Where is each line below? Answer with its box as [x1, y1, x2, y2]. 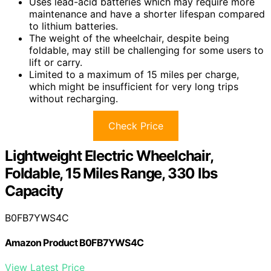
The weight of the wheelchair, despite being [29, 31, 229, 44]
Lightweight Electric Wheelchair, [5, 146, 213, 165]
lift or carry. [29, 56, 82, 68]
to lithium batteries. [29, 19, 118, 32]
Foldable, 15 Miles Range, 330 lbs [5, 164, 217, 182]
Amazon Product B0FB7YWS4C [5, 237, 143, 249]
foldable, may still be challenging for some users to [29, 44, 264, 56]
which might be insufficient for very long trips [29, 80, 238, 93]
